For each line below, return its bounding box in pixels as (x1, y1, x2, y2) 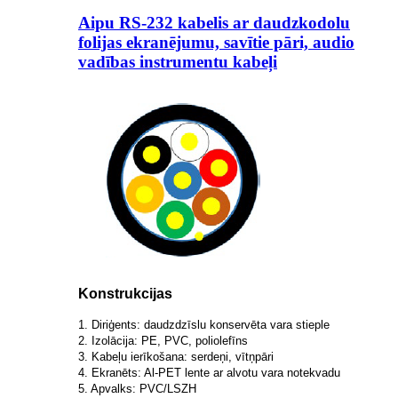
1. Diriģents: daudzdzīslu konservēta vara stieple (78, 317, 330, 331)
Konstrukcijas (78, 285, 172, 301)
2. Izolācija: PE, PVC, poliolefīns (78, 333, 248, 347)
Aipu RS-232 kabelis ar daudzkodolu (78, 12, 350, 32)
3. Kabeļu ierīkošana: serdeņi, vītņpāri (78, 349, 274, 363)
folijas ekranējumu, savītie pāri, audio (78, 32, 354, 52)
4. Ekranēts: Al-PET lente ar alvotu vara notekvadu (78, 365, 340, 379)
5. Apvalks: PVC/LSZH (78, 381, 196, 395)
